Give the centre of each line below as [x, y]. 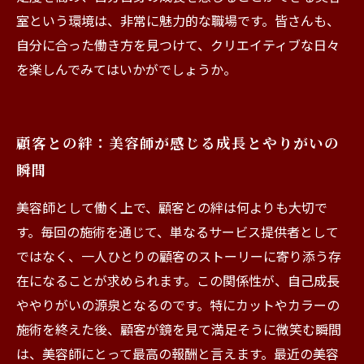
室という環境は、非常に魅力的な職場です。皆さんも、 [178, 20]
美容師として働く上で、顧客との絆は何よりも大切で [172, 207]
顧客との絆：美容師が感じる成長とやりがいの [178, 143]
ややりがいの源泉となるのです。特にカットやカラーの [178, 305]
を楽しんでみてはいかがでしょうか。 [126, 69]
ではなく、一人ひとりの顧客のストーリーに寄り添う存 [179, 256]
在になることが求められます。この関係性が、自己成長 [178, 280]
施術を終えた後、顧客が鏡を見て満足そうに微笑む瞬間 [179, 329]
